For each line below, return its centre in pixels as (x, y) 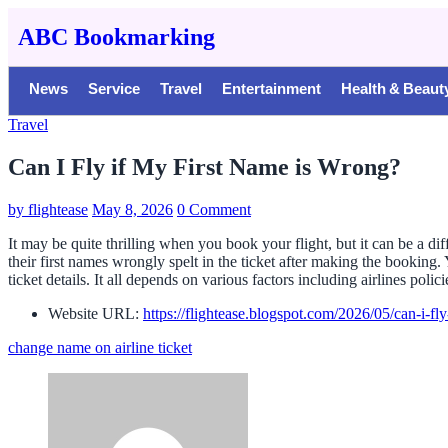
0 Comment (214, 209)
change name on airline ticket (100, 347)
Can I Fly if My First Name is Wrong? (204, 166)
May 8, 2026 (132, 209)
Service (114, 91)
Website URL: (93, 313)
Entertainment (271, 91)
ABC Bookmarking (116, 37)
